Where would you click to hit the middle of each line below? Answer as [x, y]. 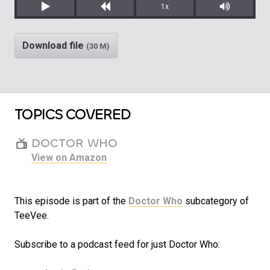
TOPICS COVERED [73, 115]
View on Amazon [69, 158]
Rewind [121, 21]
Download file [54, 46]
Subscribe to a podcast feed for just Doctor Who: [117, 245]
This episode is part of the [71, 201]
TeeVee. [32, 216]
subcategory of [216, 201]
